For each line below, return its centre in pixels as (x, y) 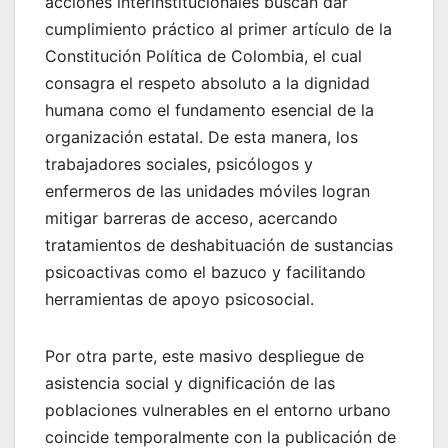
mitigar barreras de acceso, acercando (191, 217)
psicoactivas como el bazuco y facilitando (205, 271)
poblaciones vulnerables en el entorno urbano (218, 409)
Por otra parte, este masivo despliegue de (204, 355)
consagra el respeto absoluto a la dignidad (207, 82)
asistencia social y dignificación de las (190, 382)
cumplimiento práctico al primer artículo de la (218, 28)
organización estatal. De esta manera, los (201, 136)
